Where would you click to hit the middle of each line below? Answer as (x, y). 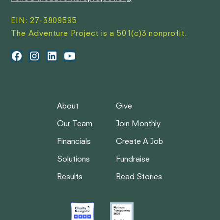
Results (70, 177)
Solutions (73, 159)
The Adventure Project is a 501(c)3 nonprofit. (99, 34)
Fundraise (133, 159)
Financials (74, 142)
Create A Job (139, 142)
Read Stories (139, 177)
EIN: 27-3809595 (44, 21)
